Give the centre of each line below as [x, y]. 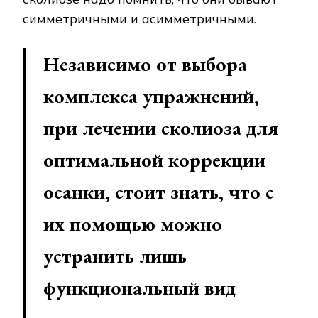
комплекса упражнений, [151, 96]
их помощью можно [133, 224]
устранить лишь [115, 256]
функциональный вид [139, 288]
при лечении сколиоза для [161, 128]
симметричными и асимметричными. [139, 19]
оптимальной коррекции [154, 160]
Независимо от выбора [145, 64]
